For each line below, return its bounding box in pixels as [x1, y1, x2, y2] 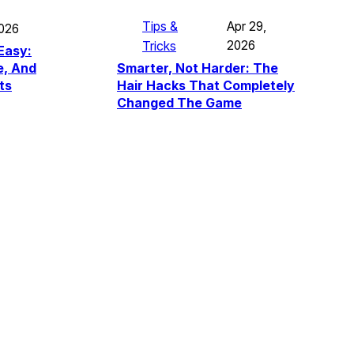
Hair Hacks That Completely [117, 77, 295, 93]
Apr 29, [226, 18, 266, 34]
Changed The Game [117, 94, 242, 111]
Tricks [142, 37, 176, 54]
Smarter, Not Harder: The [117, 59, 278, 76]
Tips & [142, 17, 178, 34]
